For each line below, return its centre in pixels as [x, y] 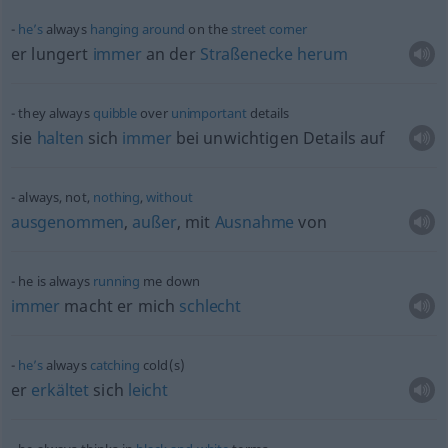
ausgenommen [67, 222]
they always [55, 113]
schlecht [210, 306]
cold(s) [162, 365]
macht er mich [120, 306]
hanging [114, 29]
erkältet [60, 390]
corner [288, 29]
